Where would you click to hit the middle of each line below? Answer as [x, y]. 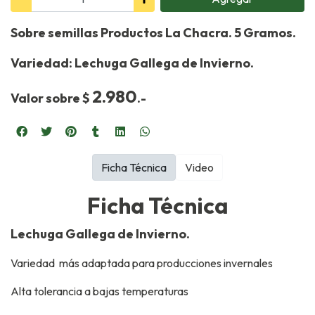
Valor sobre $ [51, 98]
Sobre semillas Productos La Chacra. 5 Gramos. [154, 33]
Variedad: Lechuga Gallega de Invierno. [133, 63]
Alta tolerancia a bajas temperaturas [101, 291]
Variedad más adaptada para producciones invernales [142, 263]
